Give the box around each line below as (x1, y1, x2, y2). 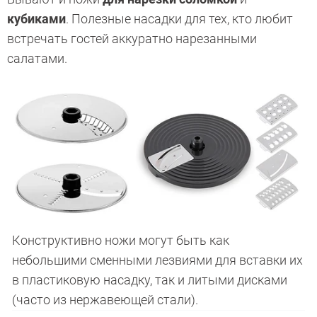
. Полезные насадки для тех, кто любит (66, 11, 293, 27)
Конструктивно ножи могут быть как (11, 232, 229, 248)
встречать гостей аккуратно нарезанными (7, 31, 257, 47)
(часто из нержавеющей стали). (11, 292, 198, 307)
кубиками (7, 11, 66, 27)
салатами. (7, 51, 70, 67)
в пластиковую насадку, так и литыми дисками (11, 272, 287, 287)
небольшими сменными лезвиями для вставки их (11, 252, 303, 267)
